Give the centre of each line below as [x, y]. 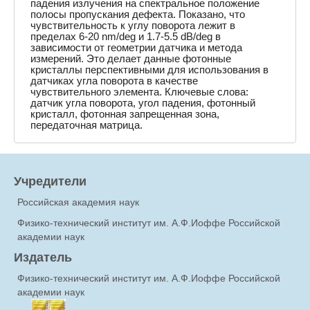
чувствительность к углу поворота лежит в [133, 25]
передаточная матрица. [87, 125]
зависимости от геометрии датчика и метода [137, 47]
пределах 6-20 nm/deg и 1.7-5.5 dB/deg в [126, 36]
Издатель [43, 257]
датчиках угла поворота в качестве [115, 81]
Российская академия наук [78, 202]
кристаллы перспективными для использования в [150, 70]
